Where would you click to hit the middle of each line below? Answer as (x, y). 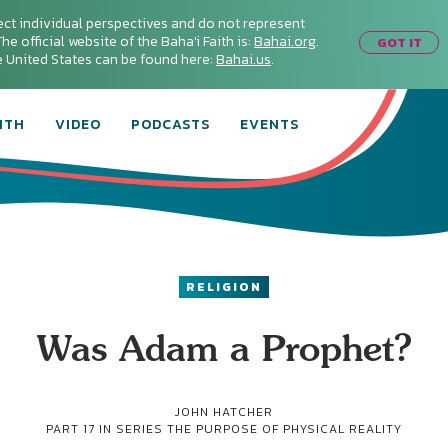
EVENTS (269, 124)
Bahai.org (285, 41)
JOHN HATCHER (224, 412)
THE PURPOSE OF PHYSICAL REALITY (284, 429)
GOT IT (399, 42)
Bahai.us (243, 59)
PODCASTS (170, 124)
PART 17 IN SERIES (106, 429)
